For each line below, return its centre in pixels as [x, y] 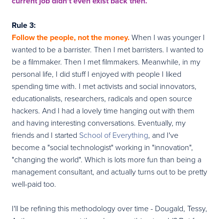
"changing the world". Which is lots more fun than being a [107, 159]
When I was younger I [167, 37]
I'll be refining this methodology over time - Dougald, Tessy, [109, 208]
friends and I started [45, 135]
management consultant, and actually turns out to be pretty [109, 171]
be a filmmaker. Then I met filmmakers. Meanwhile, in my [106, 61]
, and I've [163, 135]
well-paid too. [34, 184]
